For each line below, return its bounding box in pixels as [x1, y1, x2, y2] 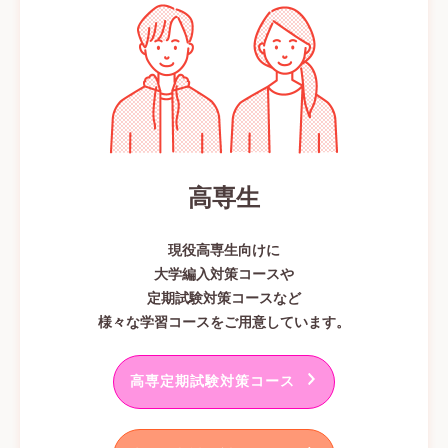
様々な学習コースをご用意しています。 [98, 312, 350, 332]
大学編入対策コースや [154, 264, 294, 284]
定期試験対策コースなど [147, 288, 301, 308]
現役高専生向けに [168, 240, 280, 260]
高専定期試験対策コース [129, 371, 295, 391]
